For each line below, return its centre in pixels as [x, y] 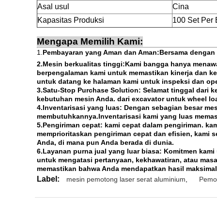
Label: [48, 179]
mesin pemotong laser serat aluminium [126, 179]
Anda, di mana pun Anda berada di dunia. [105, 142]
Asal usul [53, 7]
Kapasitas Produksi [71, 20]
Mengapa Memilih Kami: [90, 41]
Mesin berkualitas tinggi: [84, 64]
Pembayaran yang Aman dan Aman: [101, 52]
